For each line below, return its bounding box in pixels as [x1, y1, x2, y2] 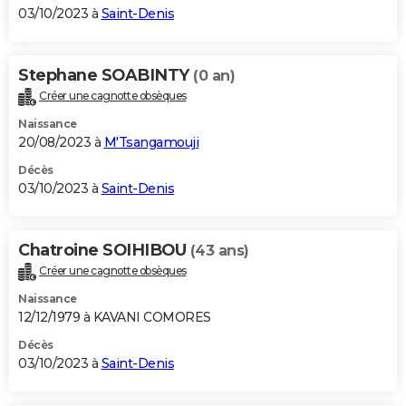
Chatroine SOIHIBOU [18, 240, 190, 261]
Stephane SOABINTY [18, 65, 193, 86]
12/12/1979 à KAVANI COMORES [18, 309, 211, 326]
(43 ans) [189, 242, 249, 260]
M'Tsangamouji [103, 134, 198, 151]
